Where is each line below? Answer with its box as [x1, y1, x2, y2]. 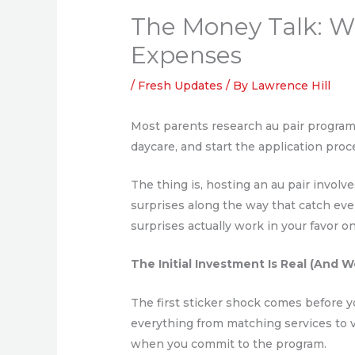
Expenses [131, 40, 242, 70]
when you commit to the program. [131, 336, 327, 351]
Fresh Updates [138, 78, 223, 93]
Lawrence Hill [251, 78, 331, 93]
